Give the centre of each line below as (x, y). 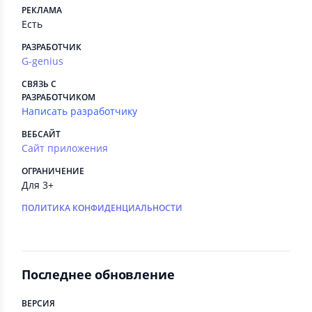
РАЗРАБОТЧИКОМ (58, 97)
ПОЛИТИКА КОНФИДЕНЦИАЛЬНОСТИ (102, 208)
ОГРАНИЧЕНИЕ (53, 171)
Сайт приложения (65, 148)
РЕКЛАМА (42, 10)
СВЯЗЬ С (39, 84)
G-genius (42, 61)
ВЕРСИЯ (38, 303)
